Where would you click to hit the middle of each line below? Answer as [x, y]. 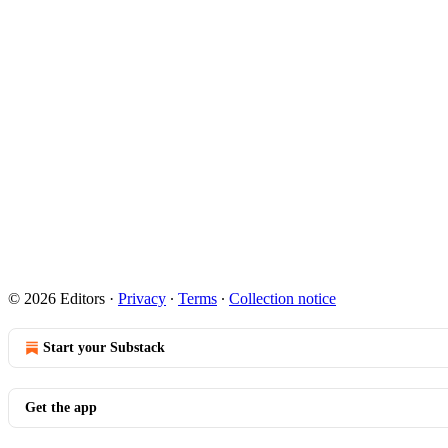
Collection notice [282, 299]
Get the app [61, 408]
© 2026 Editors [56, 299]
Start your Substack [104, 348]
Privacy [142, 299]
